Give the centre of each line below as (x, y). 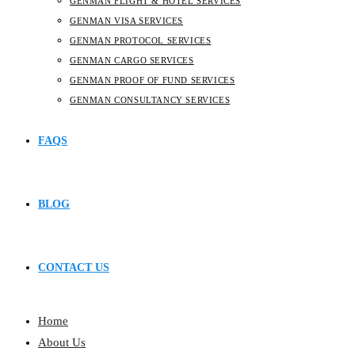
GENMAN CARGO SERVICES (132, 60)
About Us (62, 342)
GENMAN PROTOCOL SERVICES (141, 40)
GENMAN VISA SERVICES (126, 21)
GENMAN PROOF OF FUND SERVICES (153, 80)
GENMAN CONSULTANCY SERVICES (150, 100)
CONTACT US (74, 267)
